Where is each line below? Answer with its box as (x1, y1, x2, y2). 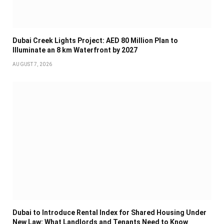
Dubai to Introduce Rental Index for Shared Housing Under (12, 208, 206, 217)
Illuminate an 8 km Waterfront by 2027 (12, 46, 137, 54)
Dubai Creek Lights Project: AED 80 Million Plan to (12, 36, 178, 45)
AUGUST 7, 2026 (12, 61, 52, 67)
